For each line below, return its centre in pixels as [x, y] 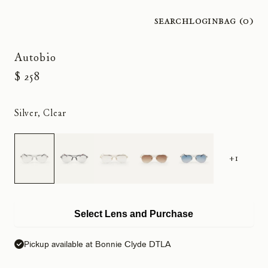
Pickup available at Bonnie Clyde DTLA [98, 244]
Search [172, 20]
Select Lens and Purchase [134, 214]
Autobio [35, 57]
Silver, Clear [40, 113]
